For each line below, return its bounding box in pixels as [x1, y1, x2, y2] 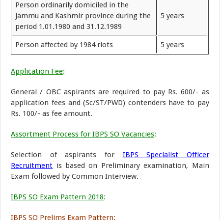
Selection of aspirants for [11, 150, 123, 159]
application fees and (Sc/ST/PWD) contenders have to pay [11, 98, 209, 107]
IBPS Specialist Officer [122, 150, 209, 159]
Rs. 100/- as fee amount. [11, 109, 93, 118]
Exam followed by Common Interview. [11, 171, 139, 181]
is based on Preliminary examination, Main [53, 161, 209, 170]
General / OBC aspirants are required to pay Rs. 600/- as [11, 87, 209, 96]
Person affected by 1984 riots [15, 40, 113, 49]
